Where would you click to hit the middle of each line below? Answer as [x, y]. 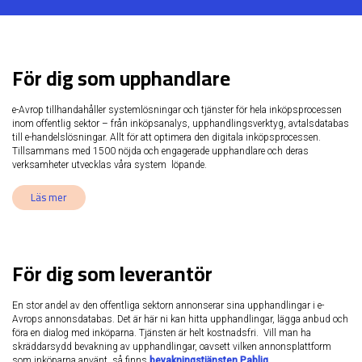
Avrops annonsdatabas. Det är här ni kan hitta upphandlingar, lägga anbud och [180, 319]
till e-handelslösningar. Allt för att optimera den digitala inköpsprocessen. [166, 137]
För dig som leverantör [112, 273]
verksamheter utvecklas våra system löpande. [109, 164]
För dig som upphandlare [121, 78]
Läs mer [49, 198]
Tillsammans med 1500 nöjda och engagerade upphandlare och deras [160, 151]
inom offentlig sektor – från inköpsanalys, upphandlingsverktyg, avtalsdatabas [181, 123]
